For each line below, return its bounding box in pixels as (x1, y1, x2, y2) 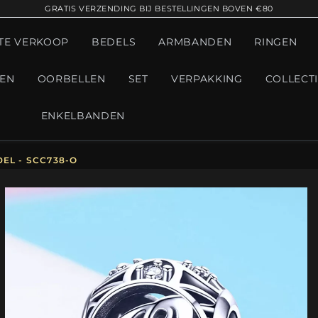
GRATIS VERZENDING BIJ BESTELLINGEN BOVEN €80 (45, 4, 273, 13)
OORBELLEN (37, 73, 106, 84)
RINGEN (254, 36, 297, 48)
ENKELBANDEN (40, 110, 126, 121)
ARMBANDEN (158, 36, 232, 48)
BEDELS (92, 36, 136, 48)
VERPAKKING (170, 73, 243, 84)
